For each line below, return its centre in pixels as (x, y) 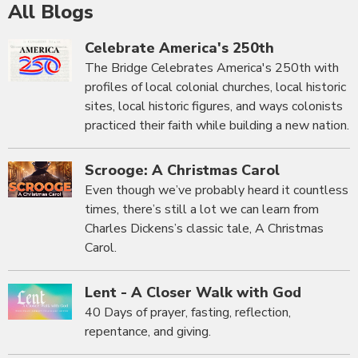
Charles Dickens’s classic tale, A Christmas (204, 229)
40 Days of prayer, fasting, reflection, (188, 313)
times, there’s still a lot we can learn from (202, 210)
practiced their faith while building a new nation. (217, 126)
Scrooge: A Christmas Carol (182, 171)
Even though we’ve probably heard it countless (217, 191)
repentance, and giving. (148, 332)
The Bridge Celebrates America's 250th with (212, 68)
